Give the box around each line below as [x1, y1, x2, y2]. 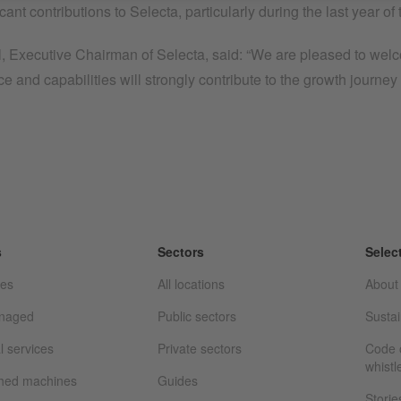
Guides [158, 371, 198, 390]
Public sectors [158, 307, 236, 326]
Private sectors [158, 339, 242, 358]
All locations [158, 275, 225, 294]
